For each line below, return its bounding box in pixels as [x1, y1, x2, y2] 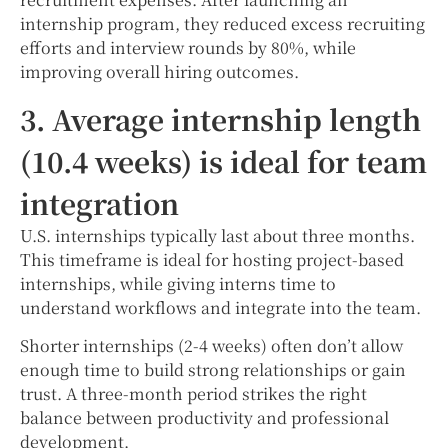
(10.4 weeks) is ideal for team [20, 140, 427, 181]
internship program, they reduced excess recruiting [20, 11, 425, 35]
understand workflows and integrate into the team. [20, 295, 421, 319]
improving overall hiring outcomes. [20, 59, 299, 83]
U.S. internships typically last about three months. [20, 223, 415, 247]
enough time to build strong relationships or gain [20, 358, 406, 382]
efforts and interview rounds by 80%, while [20, 35, 356, 59]
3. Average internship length [20, 98, 421, 139]
